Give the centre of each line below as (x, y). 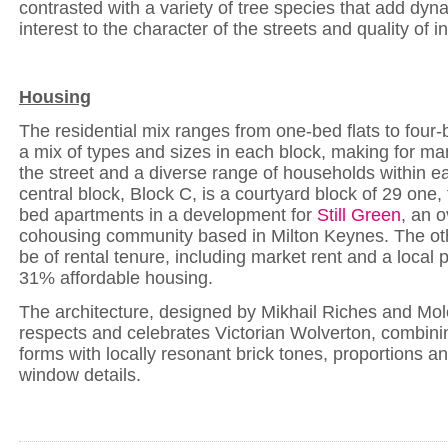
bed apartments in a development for (168, 215)
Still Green (359, 215)
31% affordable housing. (116, 278)
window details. (80, 375)
